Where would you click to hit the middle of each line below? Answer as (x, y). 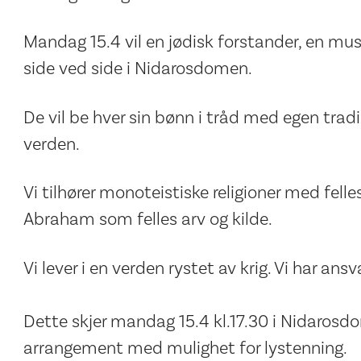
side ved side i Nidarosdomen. (137, 69)
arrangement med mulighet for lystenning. (185, 348)
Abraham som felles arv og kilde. (147, 220)
